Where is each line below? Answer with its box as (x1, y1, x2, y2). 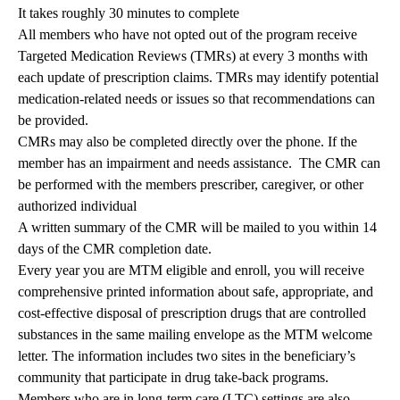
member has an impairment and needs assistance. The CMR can (18, 155, 380, 171)
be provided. (18, 112, 88, 129)
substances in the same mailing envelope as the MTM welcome (18, 327, 372, 343)
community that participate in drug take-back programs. (18, 370, 329, 386)
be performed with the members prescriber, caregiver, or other (18, 177, 363, 193)
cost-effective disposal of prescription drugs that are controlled (18, 305, 366, 321)
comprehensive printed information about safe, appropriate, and (18, 284, 373, 300)
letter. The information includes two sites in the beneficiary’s (18, 348, 355, 364)
